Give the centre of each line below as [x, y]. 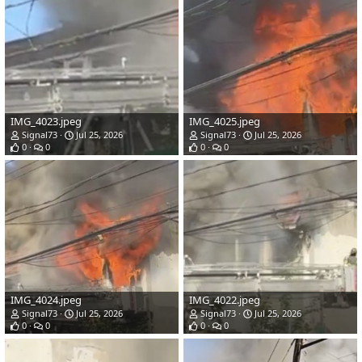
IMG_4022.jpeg [225, 300]
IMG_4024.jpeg [46, 300]
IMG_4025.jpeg [225, 122]
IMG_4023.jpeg [46, 122]
